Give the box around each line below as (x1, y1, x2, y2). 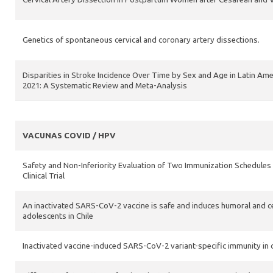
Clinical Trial (23, 171, 65, 180)
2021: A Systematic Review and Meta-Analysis (23, 81, 187, 90)
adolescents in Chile (23, 211, 93, 221)
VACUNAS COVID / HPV (23, 131, 116, 140)
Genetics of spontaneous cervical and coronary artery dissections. (23, 35, 260, 44)
